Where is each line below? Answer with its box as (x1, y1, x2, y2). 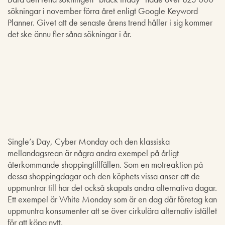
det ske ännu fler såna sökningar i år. (8, 28, 132, 40)
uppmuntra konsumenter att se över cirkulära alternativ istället (8, 204, 217, 216)
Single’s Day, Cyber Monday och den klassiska (8, 135, 170, 147)
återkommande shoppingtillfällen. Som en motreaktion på (8, 158, 203, 170)
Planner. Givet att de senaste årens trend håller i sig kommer (8, 16, 212, 28)
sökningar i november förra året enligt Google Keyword (8, 5, 198, 17)
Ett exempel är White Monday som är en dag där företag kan (8, 193, 217, 205)
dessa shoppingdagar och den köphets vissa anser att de (8, 170, 200, 182)
